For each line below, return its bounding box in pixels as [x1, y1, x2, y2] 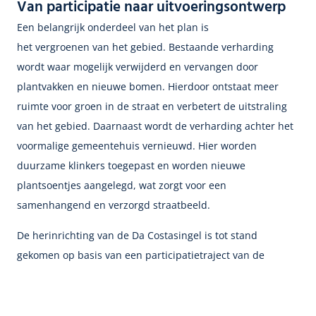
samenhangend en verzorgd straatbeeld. [17, 198, 210, 212]
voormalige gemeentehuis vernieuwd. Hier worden [17, 139, 257, 153]
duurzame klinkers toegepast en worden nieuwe [17, 159, 245, 173]
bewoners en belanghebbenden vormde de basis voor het [17, 287, 291, 301]
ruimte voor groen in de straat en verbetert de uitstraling [17, 99, 287, 114]
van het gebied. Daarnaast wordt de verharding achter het [17, 119, 293, 133]
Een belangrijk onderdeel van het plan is [17, 20, 209, 35]
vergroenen [35, 40, 90, 54]
